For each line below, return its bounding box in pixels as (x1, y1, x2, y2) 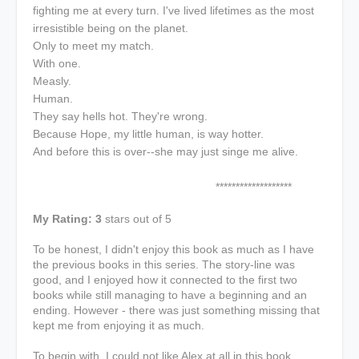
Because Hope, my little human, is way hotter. (33, 127, 264, 140)
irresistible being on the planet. (33, 22, 188, 34)
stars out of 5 (105, 212, 171, 225)
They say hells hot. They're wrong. (33, 110, 208, 123)
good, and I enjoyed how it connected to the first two (33, 273, 297, 286)
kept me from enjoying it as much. (33, 319, 208, 332)
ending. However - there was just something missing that (33, 304, 320, 317)
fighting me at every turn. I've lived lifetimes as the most (33, 4, 314, 17)
